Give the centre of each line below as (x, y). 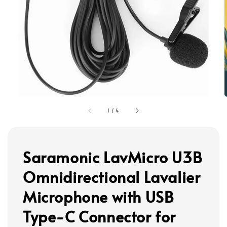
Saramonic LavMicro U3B (113, 157)
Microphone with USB (99, 196)
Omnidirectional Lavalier (112, 177)
